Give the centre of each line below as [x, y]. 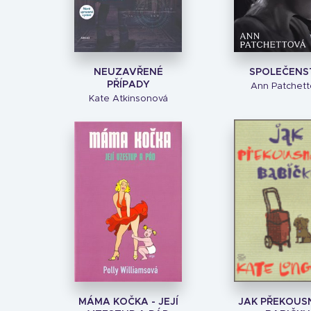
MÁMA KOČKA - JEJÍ [128, 302]
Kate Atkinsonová [128, 99]
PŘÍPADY [128, 85]
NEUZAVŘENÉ [128, 72]
